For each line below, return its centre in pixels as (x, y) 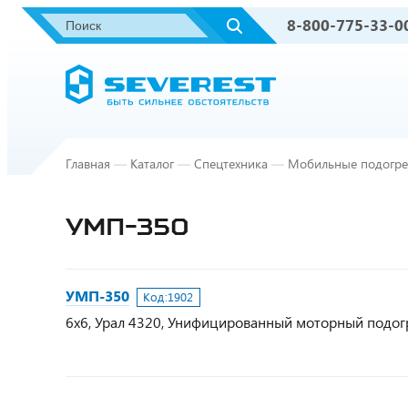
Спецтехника (231, 163)
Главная (88, 163)
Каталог (152, 163)
